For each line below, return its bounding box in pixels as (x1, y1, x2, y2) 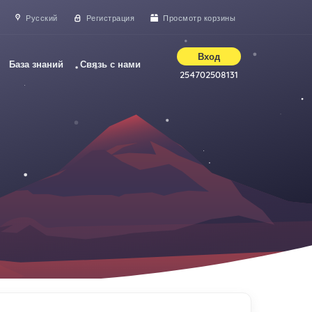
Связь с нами (80, 58, 141, 70)
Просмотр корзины (163, 13, 235, 24)
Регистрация (86, 13, 135, 24)
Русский (26, 13, 58, 24)
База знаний (9, 58, 63, 70)
